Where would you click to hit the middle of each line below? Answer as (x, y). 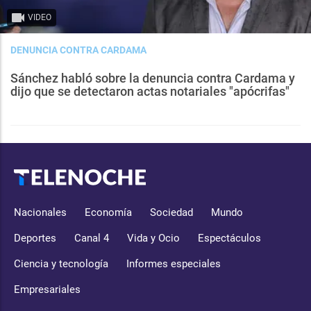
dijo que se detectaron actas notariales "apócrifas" (150, 92)
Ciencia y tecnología (61, 264)
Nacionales (40, 213)
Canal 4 (92, 238)
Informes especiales (174, 264)
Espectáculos (229, 238)
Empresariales (47, 290)
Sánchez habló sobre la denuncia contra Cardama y (153, 78)
